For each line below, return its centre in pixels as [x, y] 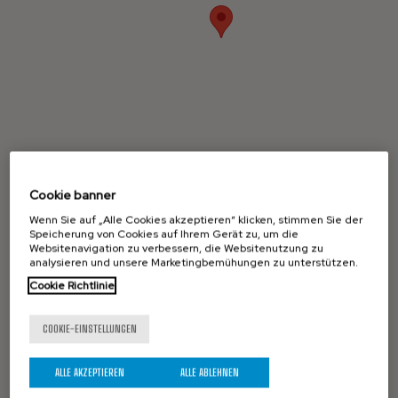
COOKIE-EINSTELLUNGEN [89, 328]
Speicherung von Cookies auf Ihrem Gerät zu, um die [164, 234]
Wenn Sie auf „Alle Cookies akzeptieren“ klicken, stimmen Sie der [196, 219]
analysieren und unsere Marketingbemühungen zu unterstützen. [194, 262]
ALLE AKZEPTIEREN [89, 372]
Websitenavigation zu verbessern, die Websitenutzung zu [177, 248]
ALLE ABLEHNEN [209, 372]
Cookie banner [73, 195]
